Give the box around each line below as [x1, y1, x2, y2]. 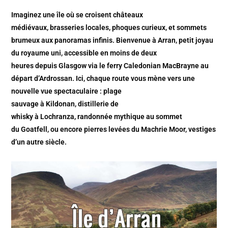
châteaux [113, 10, 144, 19]
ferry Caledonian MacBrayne [107, 61, 199, 70]
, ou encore [47, 125, 84, 133]
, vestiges [185, 125, 216, 133]
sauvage [11, 99, 39, 108]
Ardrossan [39, 74, 73, 82]
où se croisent [65, 10, 113, 19]
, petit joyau [176, 36, 214, 44]
